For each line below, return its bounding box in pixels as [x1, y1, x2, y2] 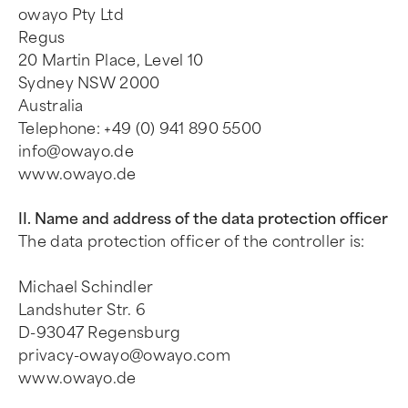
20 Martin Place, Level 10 [18, 52, 204, 69]
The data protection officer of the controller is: [18, 233, 365, 250]
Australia [18, 97, 84, 115]
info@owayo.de [18, 143, 134, 160]
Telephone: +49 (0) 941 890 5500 [18, 120, 262, 138]
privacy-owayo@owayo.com [18, 347, 230, 364]
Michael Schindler [18, 279, 154, 296]
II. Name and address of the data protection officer [18, 210, 388, 228]
